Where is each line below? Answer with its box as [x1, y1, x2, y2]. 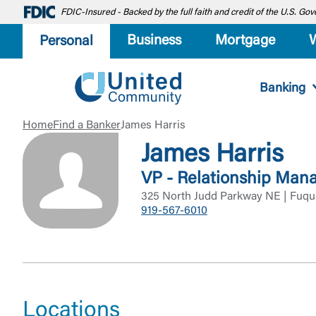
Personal [39, 34, 93, 49]
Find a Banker [53, 120, 121, 131]
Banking [259, 82, 305, 95]
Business [127, 34, 181, 48]
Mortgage [215, 34, 275, 48]
